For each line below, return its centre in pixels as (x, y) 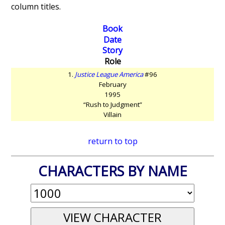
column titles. (36, 7)
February (113, 85)
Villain (113, 115)
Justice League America (109, 75)
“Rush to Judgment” (113, 105)
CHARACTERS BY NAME (113, 171)
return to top (113, 141)
